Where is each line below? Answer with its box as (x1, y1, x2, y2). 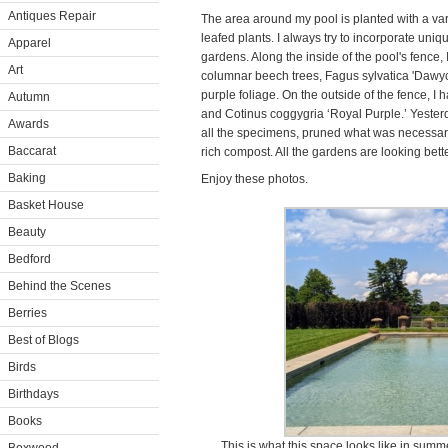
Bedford (8, 252, 51, 266)
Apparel (8, 36, 51, 50)
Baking (8, 171, 46, 185)
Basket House (8, 198, 84, 212)
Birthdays (8, 387, 59, 401)
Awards (8, 117, 49, 131)
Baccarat (8, 144, 56, 158)
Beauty (8, 225, 46, 239)
